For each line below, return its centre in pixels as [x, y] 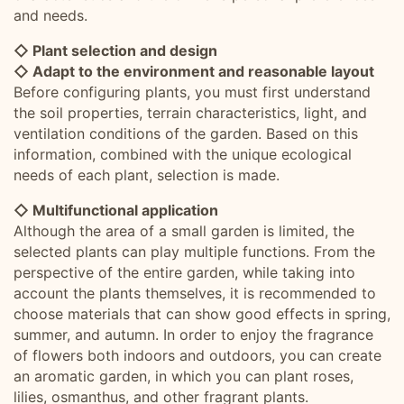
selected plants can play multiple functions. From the [194, 252]
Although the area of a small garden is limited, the [184, 231]
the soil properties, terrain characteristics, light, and [190, 113]
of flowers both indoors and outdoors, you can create [197, 355]
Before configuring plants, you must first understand [192, 92]
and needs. [50, 15]
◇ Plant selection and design [115, 50]
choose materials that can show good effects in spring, [202, 314]
